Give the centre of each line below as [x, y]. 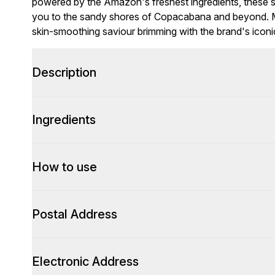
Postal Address [75, 214]
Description [64, 72]
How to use [64, 167]
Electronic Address [85, 261]
